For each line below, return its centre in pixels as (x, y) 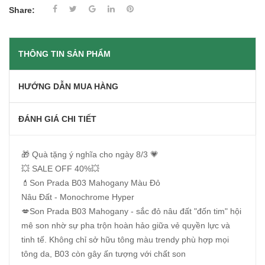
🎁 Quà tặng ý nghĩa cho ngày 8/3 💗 (90, 155)
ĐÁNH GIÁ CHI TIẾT (57, 119)
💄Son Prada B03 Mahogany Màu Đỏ (91, 183)
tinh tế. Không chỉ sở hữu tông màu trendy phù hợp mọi (125, 240)
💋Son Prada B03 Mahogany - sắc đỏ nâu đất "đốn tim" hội (131, 211)
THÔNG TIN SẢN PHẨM (64, 54)
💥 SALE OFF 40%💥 (60, 169)
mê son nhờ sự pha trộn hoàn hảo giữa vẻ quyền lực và (126, 226)
